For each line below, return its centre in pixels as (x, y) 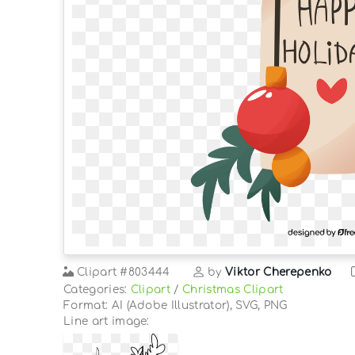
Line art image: (107, 321)
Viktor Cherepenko (279, 272)
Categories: (97, 289)
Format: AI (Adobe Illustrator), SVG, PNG (176, 305)
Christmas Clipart (233, 289)
